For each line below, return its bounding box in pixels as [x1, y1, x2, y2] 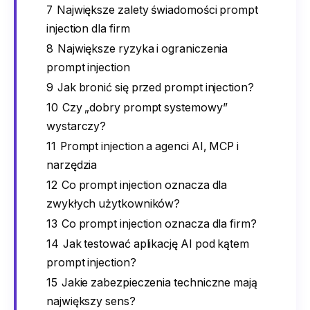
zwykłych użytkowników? [46, 197, 181, 210]
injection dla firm [46, 21, 130, 35]
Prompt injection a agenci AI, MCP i [60, 139, 239, 153]
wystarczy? [46, 119, 107, 133]
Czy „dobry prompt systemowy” [62, 100, 228, 114]
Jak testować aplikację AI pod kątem [62, 237, 249, 250]
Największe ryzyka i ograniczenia [57, 42, 228, 55]
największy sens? [46, 294, 136, 308]
